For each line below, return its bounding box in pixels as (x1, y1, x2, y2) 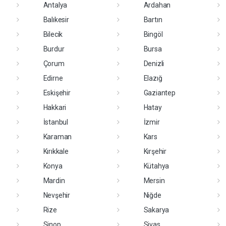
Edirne (43, 74, 63, 83)
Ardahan (143, 1, 171, 10)
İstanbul (43, 118, 68, 127)
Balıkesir (43, 16, 69, 24)
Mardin (43, 177, 65, 185)
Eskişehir (43, 89, 71, 97)
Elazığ (143, 74, 162, 83)
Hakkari (43, 103, 67, 112)
